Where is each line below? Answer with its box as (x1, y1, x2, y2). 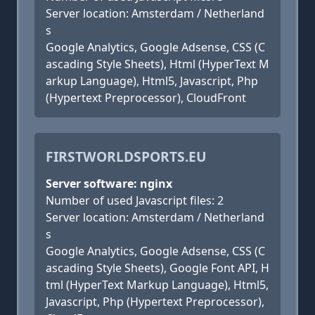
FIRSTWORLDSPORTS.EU (46, 147, 207, 166)
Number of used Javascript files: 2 (46, 193, 224, 208)
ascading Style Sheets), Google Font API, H (46, 260, 269, 276)
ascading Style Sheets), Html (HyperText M (46, 56, 269, 72)
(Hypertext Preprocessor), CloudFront (46, 90, 246, 105)
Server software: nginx (46, 176, 172, 191)
